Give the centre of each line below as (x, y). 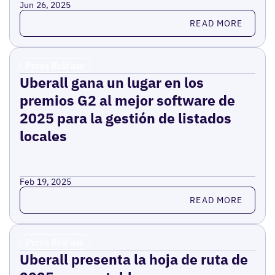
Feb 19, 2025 (45, 182)
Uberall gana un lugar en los (111, 83)
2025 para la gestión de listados (125, 118)
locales (43, 136)
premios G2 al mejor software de (127, 100)
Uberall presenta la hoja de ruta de (134, 259)
